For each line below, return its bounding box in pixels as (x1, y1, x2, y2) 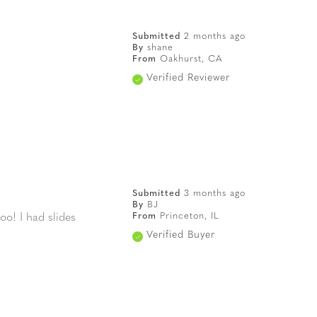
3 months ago (183, 189, 246, 199)
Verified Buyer (146, 230, 215, 241)
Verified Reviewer (146, 73, 230, 84)
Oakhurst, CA (159, 54, 222, 64)
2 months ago (183, 32, 246, 42)
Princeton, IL (159, 212, 219, 221)
